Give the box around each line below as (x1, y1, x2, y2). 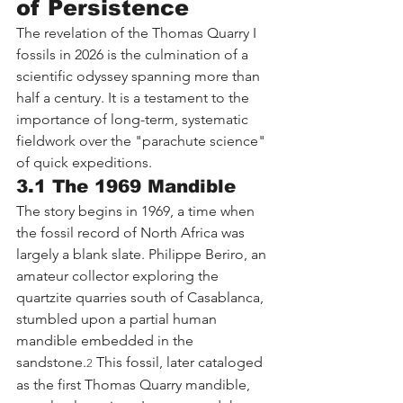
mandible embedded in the (16, 332, 197, 350)
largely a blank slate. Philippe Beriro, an (16, 246, 270, 264)
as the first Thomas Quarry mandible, (16, 376, 254, 394)
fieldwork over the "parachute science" (16, 132, 269, 150)
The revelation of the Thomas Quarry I (16, 24, 260, 42)
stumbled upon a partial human (16, 310, 220, 328)
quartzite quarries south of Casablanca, (16, 289, 267, 307)
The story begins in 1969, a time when (16, 202, 258, 220)
